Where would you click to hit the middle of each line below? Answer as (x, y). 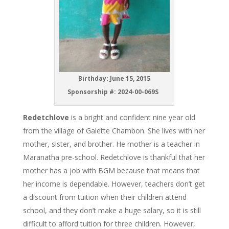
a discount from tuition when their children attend (105, 197)
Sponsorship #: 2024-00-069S (113, 92)
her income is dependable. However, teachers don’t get (114, 184)
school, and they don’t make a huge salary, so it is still (112, 211)
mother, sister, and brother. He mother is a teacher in (111, 144)
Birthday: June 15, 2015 (114, 79)
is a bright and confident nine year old (133, 118)
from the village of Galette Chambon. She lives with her (114, 131)
